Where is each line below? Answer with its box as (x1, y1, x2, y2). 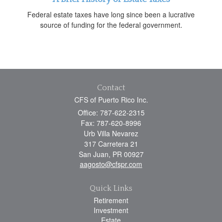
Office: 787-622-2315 (77, 107, 145, 117)
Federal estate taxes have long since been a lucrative (27, 9, 195, 19)
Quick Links (90, 183, 132, 193)
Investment (94, 205, 128, 215)
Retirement (94, 195, 128, 205)
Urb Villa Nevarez (84, 128, 138, 138)
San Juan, (78, 149, 111, 159)
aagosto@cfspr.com (80, 159, 142, 169)
